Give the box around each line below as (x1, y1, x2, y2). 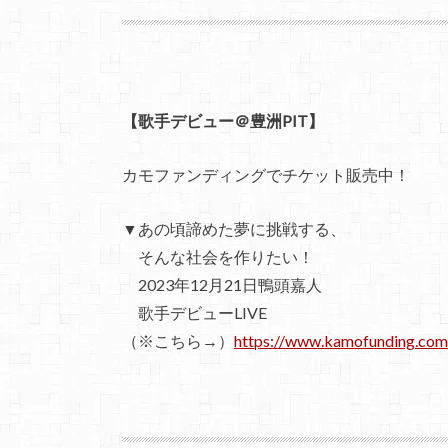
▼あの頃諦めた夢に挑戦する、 (122, 218, 346, 238)
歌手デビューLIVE (122, 302, 267, 322)
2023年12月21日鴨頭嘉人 (122, 274, 322, 294)
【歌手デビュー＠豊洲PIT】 (122, 111, 324, 131)
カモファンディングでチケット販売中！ (122, 164, 410, 184)
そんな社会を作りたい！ (122, 246, 314, 266)
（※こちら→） (122, 330, 234, 350)
